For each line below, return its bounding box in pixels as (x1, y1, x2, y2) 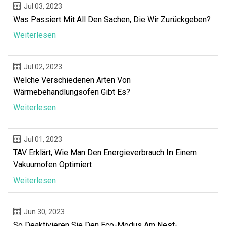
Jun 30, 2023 (24, 207, 65, 216)
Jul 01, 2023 (24, 135, 62, 143)
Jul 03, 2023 (24, 2, 62, 10)
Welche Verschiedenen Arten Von (13, 75, 131, 85)
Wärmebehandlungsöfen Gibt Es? (13, 87, 130, 97)
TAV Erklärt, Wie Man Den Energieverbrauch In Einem (13, 147, 197, 157)
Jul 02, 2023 (24, 62, 62, 71)
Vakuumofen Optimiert (13, 159, 92, 169)
